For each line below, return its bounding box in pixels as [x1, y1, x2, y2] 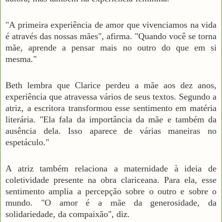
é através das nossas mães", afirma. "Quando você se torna [5, 31, 217, 41]
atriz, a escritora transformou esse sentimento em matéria [5, 103, 217, 113]
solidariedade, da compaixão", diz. [5, 209, 130, 219]
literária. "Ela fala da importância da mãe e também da [5, 114, 217, 124]
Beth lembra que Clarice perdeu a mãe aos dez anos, [5, 80, 217, 90]
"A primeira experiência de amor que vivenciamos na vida [5, 19, 217, 30]
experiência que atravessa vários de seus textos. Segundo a [5, 91, 217, 102]
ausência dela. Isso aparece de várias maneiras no [5, 125, 217, 136]
